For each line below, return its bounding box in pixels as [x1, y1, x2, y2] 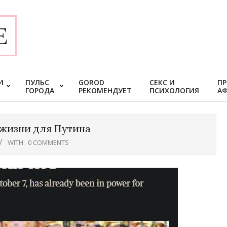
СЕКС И [149, 78, 175, 87]
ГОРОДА [25, 86, 54, 95]
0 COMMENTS [28, 138, 69, 147]
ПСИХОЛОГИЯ [149, 86, 199, 95]
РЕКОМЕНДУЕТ [79, 86, 132, 95]
